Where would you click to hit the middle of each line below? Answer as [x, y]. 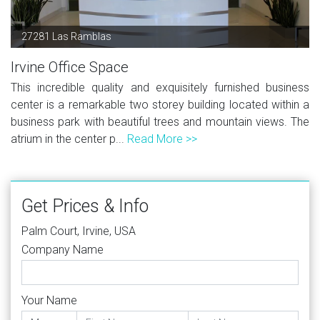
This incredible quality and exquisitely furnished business [160, 87]
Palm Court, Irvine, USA [79, 231]
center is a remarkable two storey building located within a [160, 104]
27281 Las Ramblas [66, 36]
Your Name [49, 300]
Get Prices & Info [85, 206]
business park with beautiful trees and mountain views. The [160, 121]
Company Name [62, 249]
